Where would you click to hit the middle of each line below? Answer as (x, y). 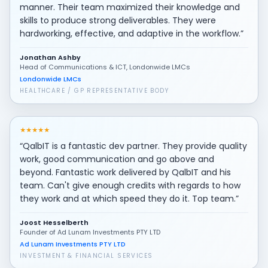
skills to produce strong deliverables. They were (118, 20)
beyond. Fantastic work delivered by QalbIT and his (125, 172)
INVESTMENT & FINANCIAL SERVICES (86, 255)
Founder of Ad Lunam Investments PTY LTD (90, 232)
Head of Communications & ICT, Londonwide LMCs (105, 67)
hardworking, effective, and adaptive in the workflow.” (132, 33)
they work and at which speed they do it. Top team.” (129, 198)
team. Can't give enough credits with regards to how (130, 185)
